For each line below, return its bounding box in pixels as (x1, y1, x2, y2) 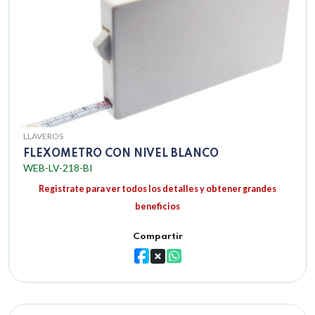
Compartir (132, 232, 183, 242)
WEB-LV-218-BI (23, 162, 93, 174)
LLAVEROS (23, 131, 63, 142)
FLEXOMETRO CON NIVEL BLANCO (23, 148, 219, 160)
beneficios (135, 201, 180, 212)
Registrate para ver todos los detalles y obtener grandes (39, 184, 276, 195)
